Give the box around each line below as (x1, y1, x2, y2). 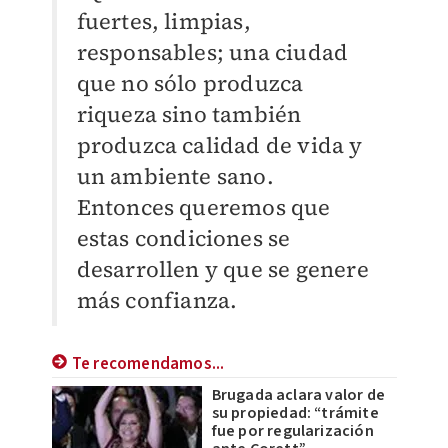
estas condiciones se (76, 222, 291, 253)
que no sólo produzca (76, 67, 304, 98)
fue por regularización (211, 419, 374, 442)
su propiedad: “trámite (211, 401, 379, 424)
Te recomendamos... (71, 351, 225, 376)
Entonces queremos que (76, 191, 331, 222)
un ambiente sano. (76, 160, 274, 191)
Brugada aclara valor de (211, 383, 386, 406)
